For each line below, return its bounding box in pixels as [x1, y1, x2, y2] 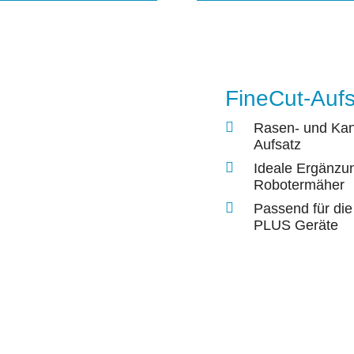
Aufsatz [254, 137, 301, 153]
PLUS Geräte [254, 217, 338, 234]
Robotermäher [254, 177, 345, 194]
